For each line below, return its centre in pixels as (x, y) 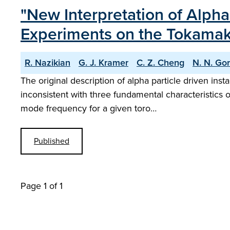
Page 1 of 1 (42, 186)
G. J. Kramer (103, 63)
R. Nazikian (47, 63)
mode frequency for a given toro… (89, 108)
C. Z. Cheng (160, 63)
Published (52, 141)
